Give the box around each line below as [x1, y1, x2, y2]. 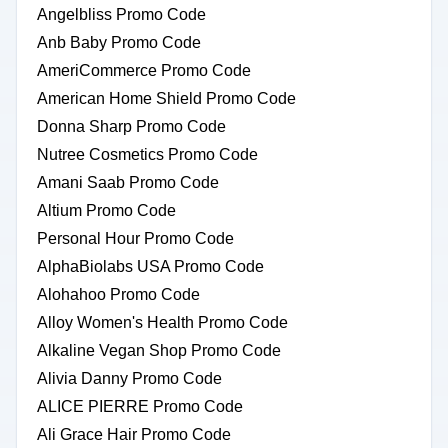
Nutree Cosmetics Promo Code [37, 146, 258, 163]
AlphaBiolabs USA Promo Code [37, 258, 264, 275]
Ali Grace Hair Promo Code [37, 426, 231, 443]
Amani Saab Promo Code [37, 174, 219, 191]
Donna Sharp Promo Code [37, 118, 226, 135]
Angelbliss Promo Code [37, 6, 206, 23]
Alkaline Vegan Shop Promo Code [37, 342, 281, 359]
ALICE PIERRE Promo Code [37, 398, 243, 415]
